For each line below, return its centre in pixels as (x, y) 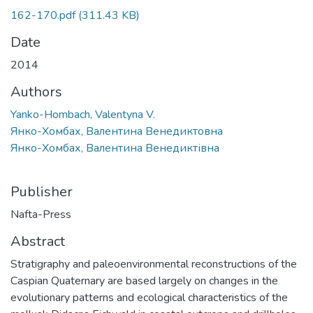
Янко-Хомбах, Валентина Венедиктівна (115, 148)
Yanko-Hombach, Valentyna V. (83, 114)
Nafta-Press (41, 214)
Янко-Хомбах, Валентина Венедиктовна (117, 131)
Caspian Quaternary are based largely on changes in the (144, 281)
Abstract (38, 241)
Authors (36, 92)
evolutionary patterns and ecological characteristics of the (149, 297)
